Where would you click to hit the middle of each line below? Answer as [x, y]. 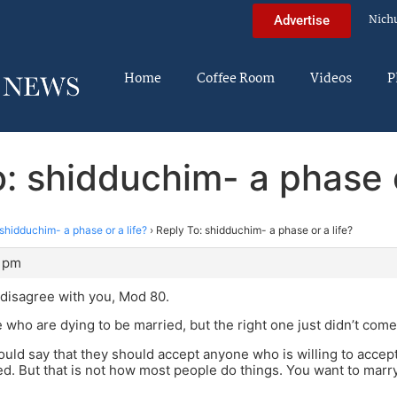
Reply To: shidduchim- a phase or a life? [254, 230]
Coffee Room [236, 79]
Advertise [302, 20]
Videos [331, 79]
